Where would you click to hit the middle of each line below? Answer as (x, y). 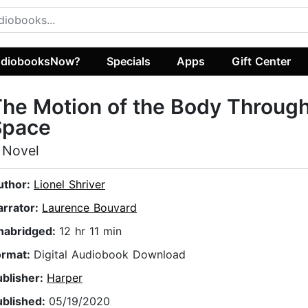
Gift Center (261, 61)
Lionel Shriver (69, 185)
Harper (65, 278)
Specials (129, 61)
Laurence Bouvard (89, 208)
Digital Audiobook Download (110, 255)
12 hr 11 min (90, 231)
